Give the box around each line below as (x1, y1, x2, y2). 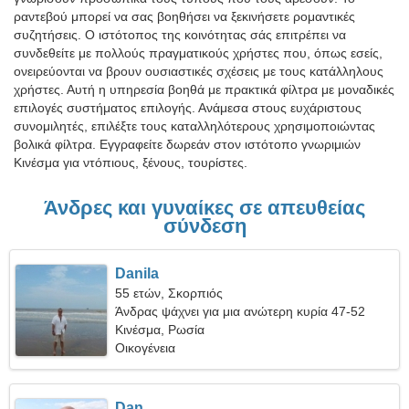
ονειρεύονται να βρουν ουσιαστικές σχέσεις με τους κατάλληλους (14, 64, 383, 79)
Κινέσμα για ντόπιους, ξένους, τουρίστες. (14, 155, 247, 170)
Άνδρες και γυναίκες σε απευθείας (44, 196, 365, 219)
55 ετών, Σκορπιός (115, 286, 224, 300)
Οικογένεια (115, 341, 176, 355)
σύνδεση (163, 215, 246, 237)
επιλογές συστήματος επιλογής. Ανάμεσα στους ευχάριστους (14, 100, 362, 115)
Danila (115, 266, 160, 281)
